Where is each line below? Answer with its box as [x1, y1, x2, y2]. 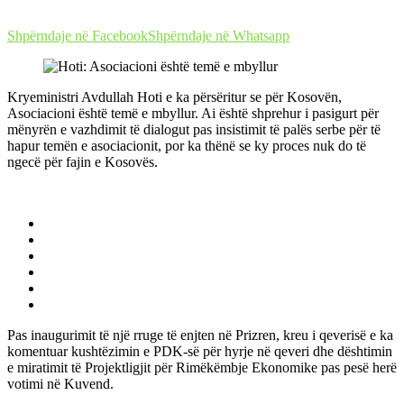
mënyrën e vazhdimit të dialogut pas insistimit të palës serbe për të [7, 121, 381, 137]
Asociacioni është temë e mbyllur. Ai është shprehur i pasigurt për [7, 105, 379, 121]
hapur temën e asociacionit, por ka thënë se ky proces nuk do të [7, 137, 366, 153]
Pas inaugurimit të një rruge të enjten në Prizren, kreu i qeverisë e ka [7, 326, 393, 343]
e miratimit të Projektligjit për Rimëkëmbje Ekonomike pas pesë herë [7, 359, 397, 375]
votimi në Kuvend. [7, 375, 114, 391]
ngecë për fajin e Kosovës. [7, 153, 158, 170]
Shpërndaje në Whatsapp [148, 27, 289, 43]
